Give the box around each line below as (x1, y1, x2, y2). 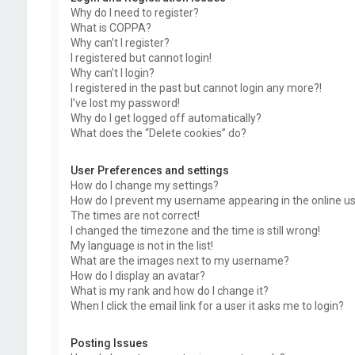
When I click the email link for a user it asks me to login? (70, 300, 344, 312)
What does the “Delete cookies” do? (70, 127, 246, 139)
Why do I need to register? (70, 6, 199, 19)
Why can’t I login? (70, 67, 155, 79)
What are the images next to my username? (70, 254, 289, 267)
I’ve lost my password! (70, 97, 180, 109)
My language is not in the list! (70, 239, 213, 252)
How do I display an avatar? (70, 269, 205, 282)
